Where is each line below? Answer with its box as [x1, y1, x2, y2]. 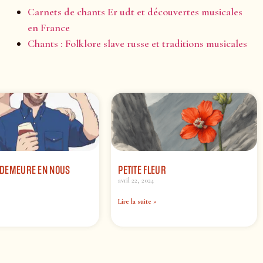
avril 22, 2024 [118, 176, 154, 185]
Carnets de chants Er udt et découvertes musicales [27, 5, 242, 18]
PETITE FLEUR [118, 164, 167, 177]
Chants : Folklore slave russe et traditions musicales [27, 36, 247, 50]
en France [27, 21, 70, 34]
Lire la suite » [118, 197, 157, 206]
